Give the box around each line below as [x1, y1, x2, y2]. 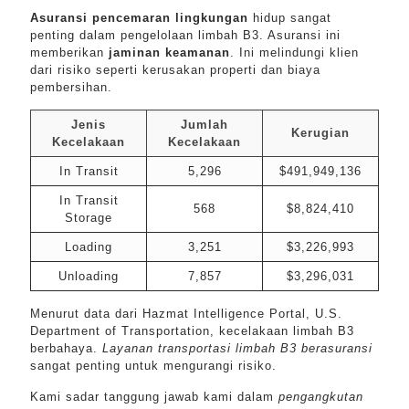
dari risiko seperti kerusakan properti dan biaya [30, 63, 320, 77]
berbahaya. [30, 341, 102, 355]
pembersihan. [30, 80, 112, 94]
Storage [65, 211, 112, 225]
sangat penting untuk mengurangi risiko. [30, 359, 277, 372]
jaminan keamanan [109, 46, 230, 59]
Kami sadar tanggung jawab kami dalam [30, 390, 278, 404]
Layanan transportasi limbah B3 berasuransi [102, 341, 372, 355]
